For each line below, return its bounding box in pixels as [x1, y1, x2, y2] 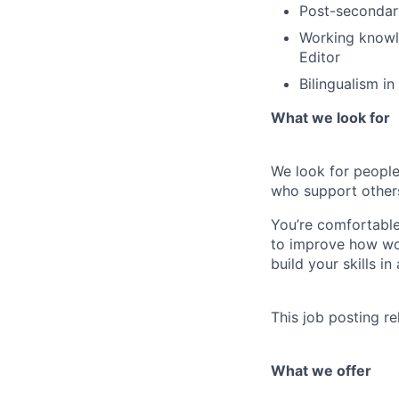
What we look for [271, 109, 390, 126]
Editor [299, 48, 340, 66]
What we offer [271, 362, 371, 379]
